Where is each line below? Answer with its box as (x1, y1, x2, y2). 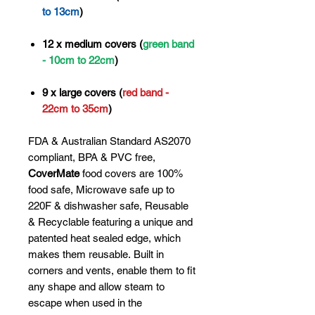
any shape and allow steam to (28, 280, 165, 292)
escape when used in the (28, 296, 142, 309)
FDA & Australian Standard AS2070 (28, 134, 191, 147)
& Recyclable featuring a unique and (28, 215, 193, 228)
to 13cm (42, 5, 79, 18)
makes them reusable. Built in (28, 247, 164, 260)
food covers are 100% (79, 167, 183, 179)
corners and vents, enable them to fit (28, 264, 195, 276)
